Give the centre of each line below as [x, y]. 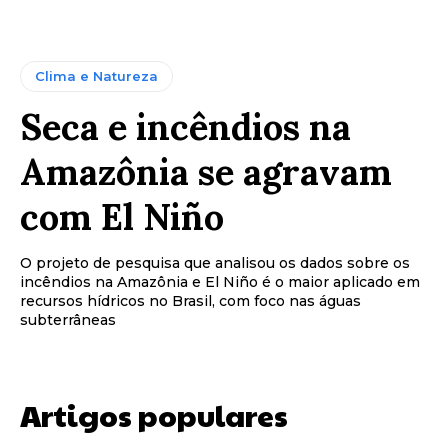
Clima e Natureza [96, 76]
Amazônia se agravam [206, 172]
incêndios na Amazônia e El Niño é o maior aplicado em [220, 282]
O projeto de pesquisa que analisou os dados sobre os [215, 263]
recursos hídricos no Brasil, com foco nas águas [190, 301]
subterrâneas [68, 320]
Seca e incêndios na [185, 127]
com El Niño [122, 217]
